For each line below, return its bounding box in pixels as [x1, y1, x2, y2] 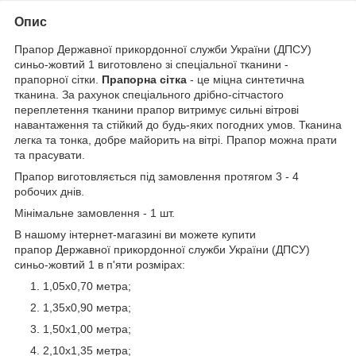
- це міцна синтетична [187, 72, 304, 86]
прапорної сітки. [14, 72, 102, 86]
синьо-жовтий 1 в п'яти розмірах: [14, 257, 185, 271]
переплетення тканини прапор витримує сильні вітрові [14, 103, 299, 116]
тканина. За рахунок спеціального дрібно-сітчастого [14, 87, 284, 101]
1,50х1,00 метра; [43, 322, 131, 335]
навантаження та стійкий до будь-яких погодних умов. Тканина [14, 118, 342, 131]
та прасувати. [14, 148, 85, 161]
